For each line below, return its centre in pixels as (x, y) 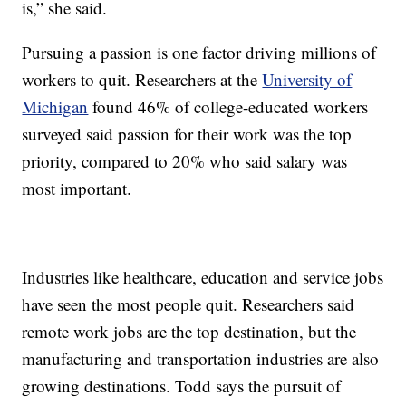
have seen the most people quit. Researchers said (188, 304)
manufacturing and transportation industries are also (201, 358)
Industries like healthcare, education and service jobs (203, 276)
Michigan (55, 106)
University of (307, 79)
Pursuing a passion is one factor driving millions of (199, 52)
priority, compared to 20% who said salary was (185, 160)
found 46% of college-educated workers (228, 106)
